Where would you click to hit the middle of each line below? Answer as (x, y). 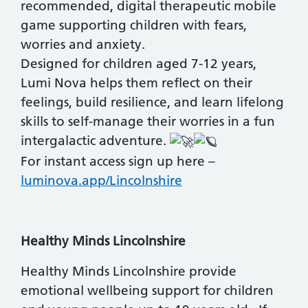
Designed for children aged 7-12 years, (139, 64)
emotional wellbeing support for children (147, 290)
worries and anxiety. (83, 45)
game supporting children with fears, (134, 25)
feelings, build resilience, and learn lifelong (152, 102)
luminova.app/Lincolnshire (101, 180)
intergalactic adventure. (95, 141)
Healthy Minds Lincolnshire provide (129, 271)
